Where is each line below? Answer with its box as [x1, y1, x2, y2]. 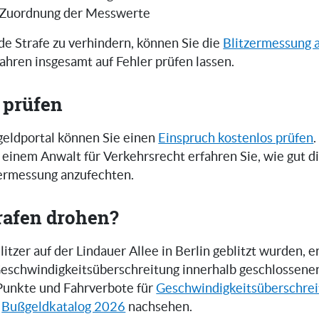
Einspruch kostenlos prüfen [158, 131, 314, 146]
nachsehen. [125, 300, 193, 315]
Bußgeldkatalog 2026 [1, 300, 126, 315]
